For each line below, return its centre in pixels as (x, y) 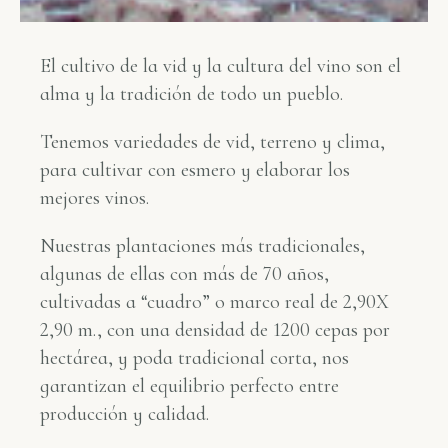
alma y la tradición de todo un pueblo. (191, 94)
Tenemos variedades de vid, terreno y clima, (212, 142)
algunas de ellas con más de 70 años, (184, 274)
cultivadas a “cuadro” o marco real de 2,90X (214, 302)
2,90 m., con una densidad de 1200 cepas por (215, 330)
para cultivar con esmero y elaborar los (195, 170)
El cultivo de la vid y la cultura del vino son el (220, 66)
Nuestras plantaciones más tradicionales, (202, 246)
